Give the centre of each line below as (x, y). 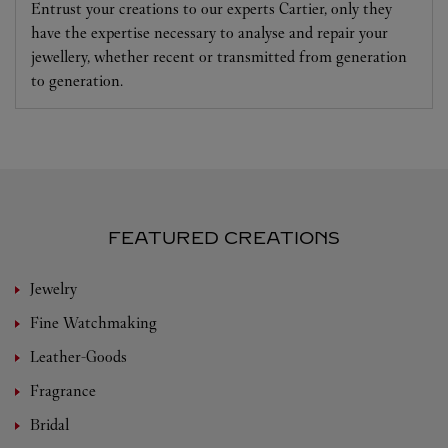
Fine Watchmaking (93, 322)
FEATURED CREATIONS (224, 237)
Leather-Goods (78, 356)
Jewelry (53, 288)
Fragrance (63, 390)
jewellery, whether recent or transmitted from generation (219, 56)
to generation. (77, 80)
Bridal (49, 424)
